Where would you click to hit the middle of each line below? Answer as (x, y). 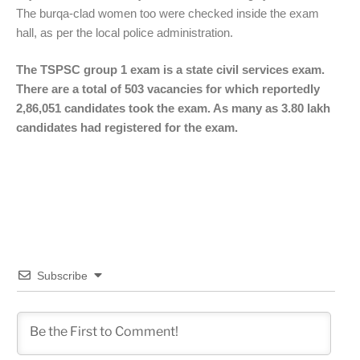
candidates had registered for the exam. (127, 128)
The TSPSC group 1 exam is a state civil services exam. (170, 70)
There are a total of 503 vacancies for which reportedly (168, 89)
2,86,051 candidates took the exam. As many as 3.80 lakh (173, 108)
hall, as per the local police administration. (125, 32)
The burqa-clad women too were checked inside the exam (168, 13)
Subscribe (62, 275)
